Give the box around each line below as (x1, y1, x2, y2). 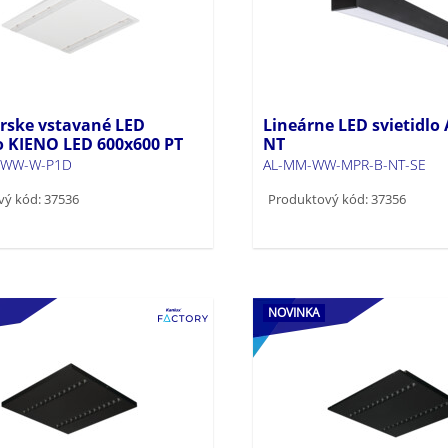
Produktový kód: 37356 (267, 189, 406, 208)
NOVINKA (267, 303, 320, 321)
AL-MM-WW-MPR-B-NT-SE (262, 154, 426, 174)
